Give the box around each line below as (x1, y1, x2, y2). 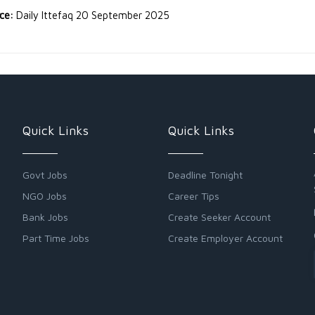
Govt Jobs (22, 168, 68, 181)
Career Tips (167, 189, 219, 202)
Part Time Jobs (22, 231, 90, 244)
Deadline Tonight (167, 168, 243, 181)
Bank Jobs (22, 210, 69, 223)
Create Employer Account (167, 231, 283, 244)
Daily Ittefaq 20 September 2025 (16, 8, 169, 21)
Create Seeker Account (167, 210, 271, 223)
